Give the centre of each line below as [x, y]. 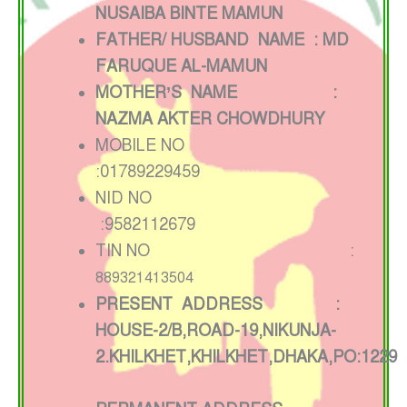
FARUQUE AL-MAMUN [184, 67]
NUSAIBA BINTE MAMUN [189, 14]
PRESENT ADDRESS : [218, 305]
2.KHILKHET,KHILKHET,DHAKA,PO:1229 [246, 357]
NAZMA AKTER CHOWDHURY [210, 119]
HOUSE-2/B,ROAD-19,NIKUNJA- [216, 331]
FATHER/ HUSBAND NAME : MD [222, 40]
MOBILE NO [215, 146]
